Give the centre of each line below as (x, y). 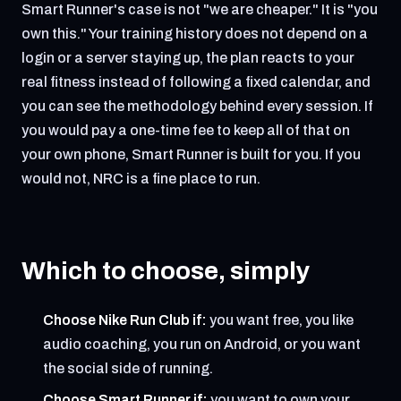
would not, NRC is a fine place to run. (141, 179)
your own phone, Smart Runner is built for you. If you (191, 154)
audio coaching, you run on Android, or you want (202, 344)
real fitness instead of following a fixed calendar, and (196, 82)
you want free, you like (280, 320)
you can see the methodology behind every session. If (197, 106)
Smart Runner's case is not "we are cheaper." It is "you (200, 9)
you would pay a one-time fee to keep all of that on (186, 130)
